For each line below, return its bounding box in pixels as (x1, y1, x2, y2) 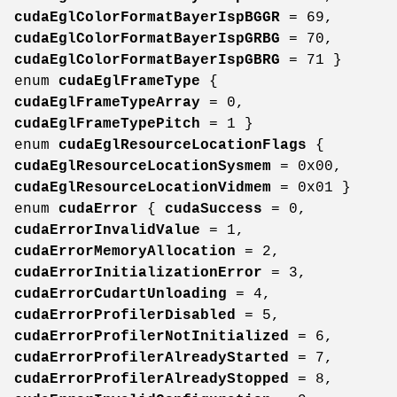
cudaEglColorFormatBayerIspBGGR (14, 9, 280, 26)
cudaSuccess (165, 200, 262, 217)
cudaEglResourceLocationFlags (58, 136, 307, 153)
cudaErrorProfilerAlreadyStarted (14, 349, 289, 366)
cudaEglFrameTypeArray (14, 94, 200, 111)
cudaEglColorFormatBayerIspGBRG (14, 51, 280, 68)
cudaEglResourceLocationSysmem (14, 158, 271, 175)
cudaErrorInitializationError (14, 264, 262, 281)
